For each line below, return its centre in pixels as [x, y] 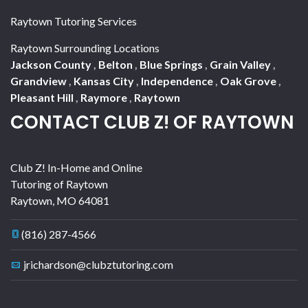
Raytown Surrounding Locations [85, 47]
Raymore [105, 97]
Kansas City [105, 80]
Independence [178, 80]
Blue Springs [172, 64]
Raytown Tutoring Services [74, 21]
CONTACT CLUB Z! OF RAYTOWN [152, 122]
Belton [117, 64]
